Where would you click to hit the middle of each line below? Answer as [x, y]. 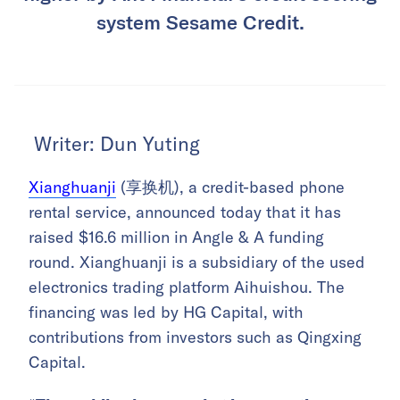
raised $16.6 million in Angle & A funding [176, 237]
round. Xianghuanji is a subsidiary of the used [197, 262]
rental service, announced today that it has [185, 212]
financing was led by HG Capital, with [166, 312]
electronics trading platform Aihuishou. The [187, 287]
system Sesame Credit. [200, 21]
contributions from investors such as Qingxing [195, 337]
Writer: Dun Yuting [114, 143]
